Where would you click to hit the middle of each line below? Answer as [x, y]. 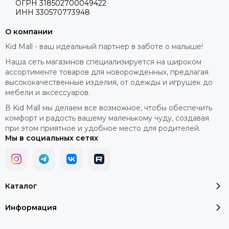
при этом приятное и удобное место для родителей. [103, 128]
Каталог [21, 186]
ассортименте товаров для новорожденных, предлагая [107, 72]
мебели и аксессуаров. [49, 93]
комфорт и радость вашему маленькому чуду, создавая [107, 118]
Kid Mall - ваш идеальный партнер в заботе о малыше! [104, 47]
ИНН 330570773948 [53, 12]
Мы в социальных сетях [52, 138]
